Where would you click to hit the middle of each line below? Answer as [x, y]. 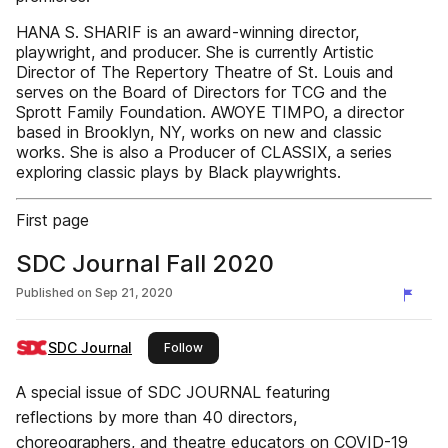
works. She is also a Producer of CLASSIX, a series [204, 152]
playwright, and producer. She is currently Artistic [195, 52]
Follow [183, 347]
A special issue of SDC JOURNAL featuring [173, 392]
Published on [54, 292]
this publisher [242, 346]
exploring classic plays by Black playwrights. [178, 172]
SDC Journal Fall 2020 [145, 263]
